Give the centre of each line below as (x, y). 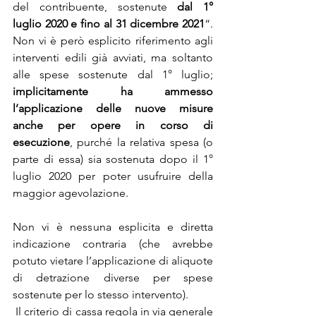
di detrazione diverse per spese (113, 277)
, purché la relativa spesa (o (141, 142)
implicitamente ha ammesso (113, 91)
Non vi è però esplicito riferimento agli (113, 40)
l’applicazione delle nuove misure (113, 108)
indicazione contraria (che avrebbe (113, 243)
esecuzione (41, 142)
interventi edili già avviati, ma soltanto (113, 57)
